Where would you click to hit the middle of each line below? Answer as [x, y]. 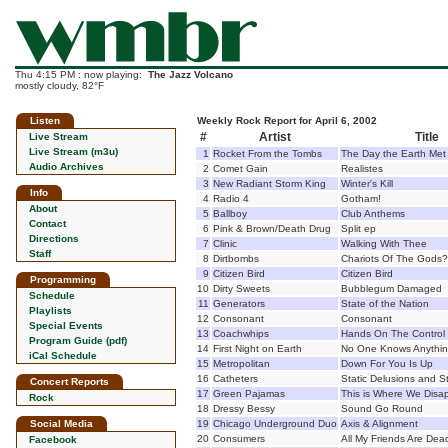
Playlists [50, 310]
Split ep [358, 228]
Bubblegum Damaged [391, 288]
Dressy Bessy [244, 408]
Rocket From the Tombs [267, 153]
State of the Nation [385, 303]
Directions [54, 238]
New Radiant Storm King [269, 183]
